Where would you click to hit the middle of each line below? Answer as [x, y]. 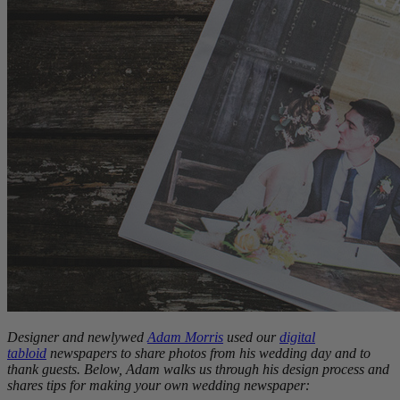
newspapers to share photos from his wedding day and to [208, 353]
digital [297, 337]
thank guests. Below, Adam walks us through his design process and [198, 369]
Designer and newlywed [77, 337]
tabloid [27, 353]
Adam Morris [185, 337]
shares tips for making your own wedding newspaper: [158, 385]
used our [251, 337]
